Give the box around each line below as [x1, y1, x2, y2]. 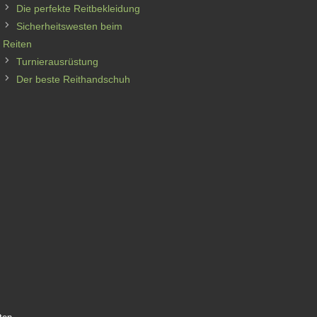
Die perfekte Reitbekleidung [16, 3, 140, 14]
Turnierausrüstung [16, 56, 98, 67]
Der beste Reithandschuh [16, 74, 130, 85]
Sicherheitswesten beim [16, 21, 122, 32]
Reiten [3, 38, 32, 50]
